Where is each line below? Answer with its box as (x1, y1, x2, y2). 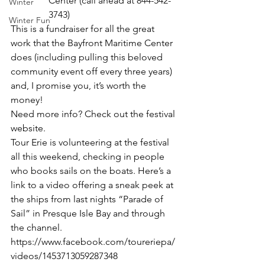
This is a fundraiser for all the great (11, 23, 157, 35)
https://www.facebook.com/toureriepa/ (11, 236, 175, 248)
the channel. (11, 222, 64, 234)
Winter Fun (9, 15, 50, 25)
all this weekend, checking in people (11, 151, 167, 163)
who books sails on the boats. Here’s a (11, 165, 173, 177)
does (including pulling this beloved (11, 51, 165, 63)
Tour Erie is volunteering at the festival (11, 137, 172, 148)
